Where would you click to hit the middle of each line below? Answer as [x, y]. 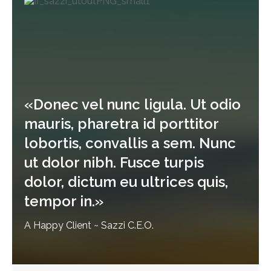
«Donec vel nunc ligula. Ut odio [132, 105]
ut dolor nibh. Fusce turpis [114, 163]
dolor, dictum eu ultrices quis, [126, 182]
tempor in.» [64, 201]
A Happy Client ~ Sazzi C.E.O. [89, 226]
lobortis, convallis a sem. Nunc [130, 143]
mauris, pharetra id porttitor [121, 124]
